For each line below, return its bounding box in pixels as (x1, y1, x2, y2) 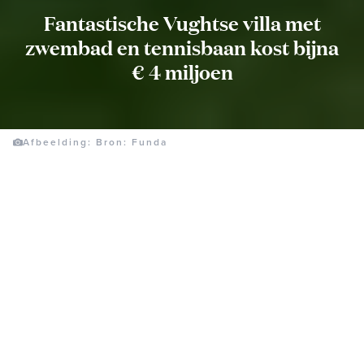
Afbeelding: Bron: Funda (23, 136, 167, 148)
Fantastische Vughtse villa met (43, 9, 321, 36)
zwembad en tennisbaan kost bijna (25, 33, 339, 60)
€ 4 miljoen (131, 58, 233, 84)
